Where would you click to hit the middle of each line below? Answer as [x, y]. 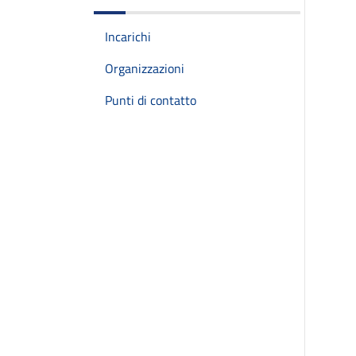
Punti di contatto [151, 100]
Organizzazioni [145, 68]
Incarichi [128, 37]
